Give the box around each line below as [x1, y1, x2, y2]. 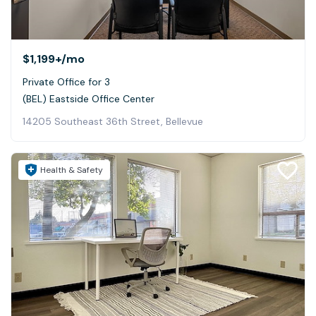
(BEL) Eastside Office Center [23, 92, 154, 105]
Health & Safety [40, 164, 103, 176]
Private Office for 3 [23, 75, 110, 88]
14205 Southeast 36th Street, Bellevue [23, 114, 203, 128]
